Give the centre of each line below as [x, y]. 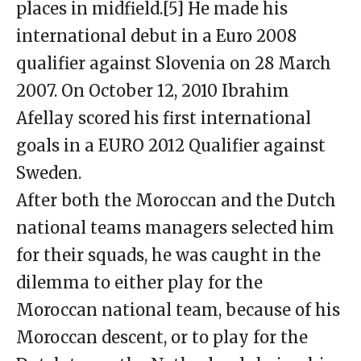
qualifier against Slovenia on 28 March [174, 64]
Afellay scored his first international [164, 118]
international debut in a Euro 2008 [156, 36]
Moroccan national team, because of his [178, 310]
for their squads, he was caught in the [168, 255]
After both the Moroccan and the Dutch [176, 201]
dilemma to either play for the [139, 283]
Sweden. [49, 173]
